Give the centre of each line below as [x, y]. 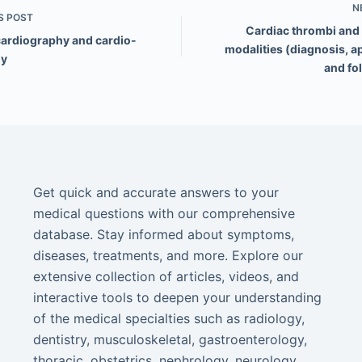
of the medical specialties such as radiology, [168, 318]
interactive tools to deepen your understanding [177, 297]
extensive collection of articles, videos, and [166, 276]
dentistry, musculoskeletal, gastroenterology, [170, 339]
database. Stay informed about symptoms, [163, 234]
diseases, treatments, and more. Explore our [168, 255]
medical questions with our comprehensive [164, 213]
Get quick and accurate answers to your [156, 192]
